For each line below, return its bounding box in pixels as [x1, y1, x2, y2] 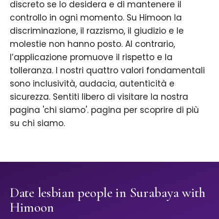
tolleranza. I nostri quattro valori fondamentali [10, 65, 205, 77]
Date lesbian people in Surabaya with [10, 184, 205, 201]
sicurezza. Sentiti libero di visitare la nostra [10, 91, 188, 103]
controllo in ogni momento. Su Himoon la [10, 12, 182, 24]
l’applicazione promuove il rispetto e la [10, 51, 173, 64]
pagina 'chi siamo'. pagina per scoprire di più [10, 104, 199, 116]
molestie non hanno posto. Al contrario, [10, 38, 175, 50]
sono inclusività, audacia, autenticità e [10, 78, 175, 90]
